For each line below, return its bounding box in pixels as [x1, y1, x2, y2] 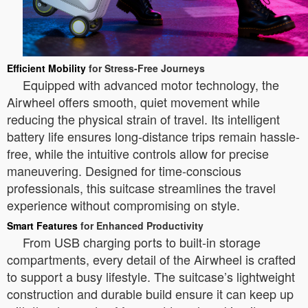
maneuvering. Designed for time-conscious [7, 161, 241, 179]
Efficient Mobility [7, 60, 86, 75]
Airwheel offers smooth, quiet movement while [7, 92, 260, 111]
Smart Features [7, 218, 78, 232]
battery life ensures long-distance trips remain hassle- [7, 126, 300, 145]
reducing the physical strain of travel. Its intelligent [7, 109, 280, 128]
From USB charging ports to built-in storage [23, 232, 261, 251]
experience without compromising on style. [7, 195, 240, 214]
